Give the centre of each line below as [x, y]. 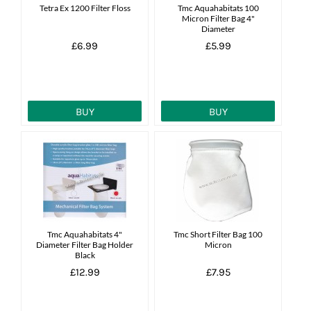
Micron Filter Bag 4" [218, 18]
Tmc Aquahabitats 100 [218, 8]
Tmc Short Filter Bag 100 [218, 234]
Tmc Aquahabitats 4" [85, 234]
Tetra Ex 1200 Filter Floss [85, 8]
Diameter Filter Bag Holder [85, 244]
